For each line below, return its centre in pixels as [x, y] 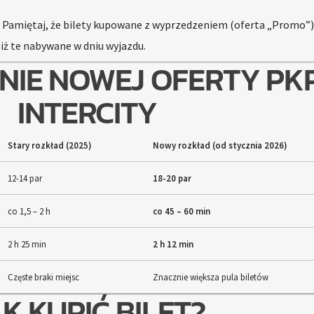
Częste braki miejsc [43, 277]
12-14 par [25, 178]
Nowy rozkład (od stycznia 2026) [220, 145]
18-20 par [172, 178]
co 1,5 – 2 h [29, 211]
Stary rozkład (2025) [49, 145]
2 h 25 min [27, 244]
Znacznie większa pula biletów [210, 277]
